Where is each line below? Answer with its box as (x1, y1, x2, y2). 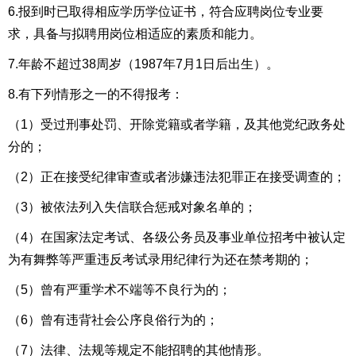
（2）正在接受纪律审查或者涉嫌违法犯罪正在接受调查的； (8, 170, 346, 184)
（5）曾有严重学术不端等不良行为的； (8, 283, 231, 296)
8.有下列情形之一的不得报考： (8, 87, 184, 101)
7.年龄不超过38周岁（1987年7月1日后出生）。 (8, 57, 279, 71)
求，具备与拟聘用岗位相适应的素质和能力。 (8, 27, 262, 41)
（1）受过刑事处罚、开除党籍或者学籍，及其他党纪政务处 (8, 118, 346, 131)
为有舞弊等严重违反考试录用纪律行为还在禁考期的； (8, 253, 313, 266)
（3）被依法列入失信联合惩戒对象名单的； (8, 200, 257, 214)
